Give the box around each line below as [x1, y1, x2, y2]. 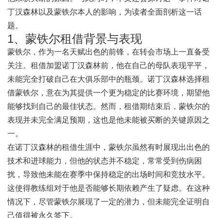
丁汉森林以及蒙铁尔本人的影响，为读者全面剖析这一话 [7, 8, 202, 16]
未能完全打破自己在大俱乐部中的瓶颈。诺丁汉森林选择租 [7, 75, 210, 83]
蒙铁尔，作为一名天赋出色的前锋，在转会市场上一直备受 [7, 48, 210, 56]
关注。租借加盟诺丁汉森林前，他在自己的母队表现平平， [7, 61, 210, 70]
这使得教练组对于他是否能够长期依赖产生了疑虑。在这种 [7, 184, 210, 192]
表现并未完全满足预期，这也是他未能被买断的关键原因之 [7, 116, 210, 124]
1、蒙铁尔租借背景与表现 [7, 32, 142, 45]
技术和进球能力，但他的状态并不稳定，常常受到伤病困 [7, 157, 202, 165]
